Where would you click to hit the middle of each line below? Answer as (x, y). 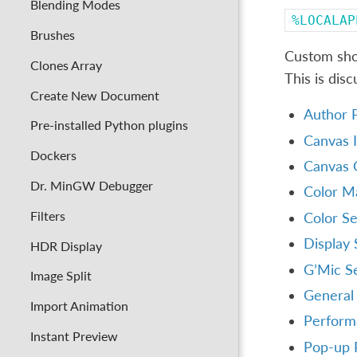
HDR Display (67, 245)
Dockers (54, 155)
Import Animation (80, 306)
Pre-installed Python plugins (110, 125)
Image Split (61, 276)
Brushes (53, 34)
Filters (48, 215)
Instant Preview (75, 336)
